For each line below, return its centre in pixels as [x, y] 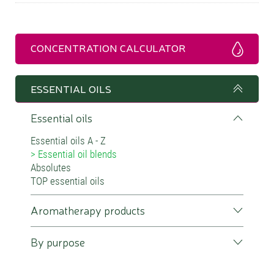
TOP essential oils [68, 181]
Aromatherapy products [88, 209]
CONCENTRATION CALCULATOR [108, 47]
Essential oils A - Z [68, 140]
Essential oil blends [77, 154]
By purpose [58, 241]
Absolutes [51, 167]
